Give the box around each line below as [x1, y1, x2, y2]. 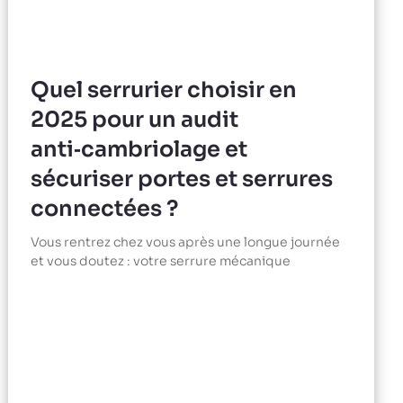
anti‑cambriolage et [31, 136, 248, 164]
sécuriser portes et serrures [31, 166, 334, 193]
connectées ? [31, 195, 179, 223]
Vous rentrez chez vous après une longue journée [31, 234, 341, 251]
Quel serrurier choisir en [31, 76, 298, 104]
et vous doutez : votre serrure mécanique [31, 253, 291, 270]
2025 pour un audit [31, 106, 239, 134]
